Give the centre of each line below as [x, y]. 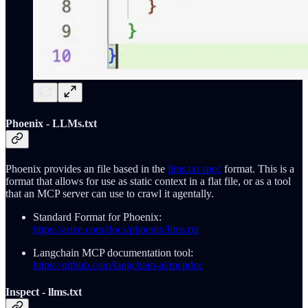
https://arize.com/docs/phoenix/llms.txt [116, 229]
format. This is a [258, 169]
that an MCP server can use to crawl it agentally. [110, 194]
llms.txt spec [195, 169]
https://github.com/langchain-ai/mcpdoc [118, 265]
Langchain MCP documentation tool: [113, 253]
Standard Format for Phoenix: [97, 217]
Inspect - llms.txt [44, 292]
